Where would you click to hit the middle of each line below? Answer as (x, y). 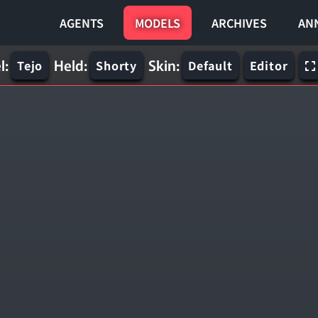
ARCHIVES (239, 23)
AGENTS (82, 23)
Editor (269, 65)
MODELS (158, 23)
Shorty (117, 65)
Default (210, 65)
